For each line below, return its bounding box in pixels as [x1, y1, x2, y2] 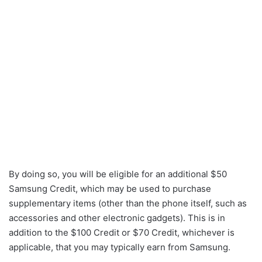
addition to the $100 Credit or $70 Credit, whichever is [9, 226, 235, 238]
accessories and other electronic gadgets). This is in [9, 212, 225, 223]
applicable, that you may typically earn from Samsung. [9, 241, 230, 253]
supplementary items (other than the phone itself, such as [9, 197, 247, 209]
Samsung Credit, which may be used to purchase [9, 182, 211, 194]
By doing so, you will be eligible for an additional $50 [9, 168, 227, 180]
